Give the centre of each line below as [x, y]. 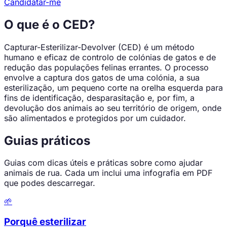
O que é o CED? [49, 24]
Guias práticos [47, 140]
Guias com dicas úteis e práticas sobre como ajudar [103, 163]
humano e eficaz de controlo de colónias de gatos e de [110, 57]
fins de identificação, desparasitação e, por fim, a [99, 98]
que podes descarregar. [50, 183]
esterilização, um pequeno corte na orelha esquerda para [113, 87]
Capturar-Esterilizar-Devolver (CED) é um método [99, 47]
